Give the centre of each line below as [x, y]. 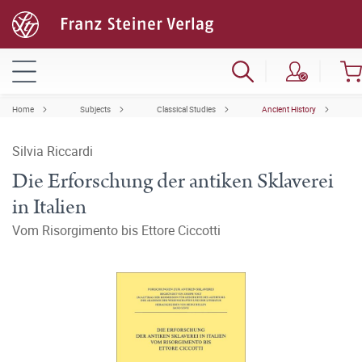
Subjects [95, 109]
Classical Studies [186, 109]
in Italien [49, 207]
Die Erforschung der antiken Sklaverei [173, 181]
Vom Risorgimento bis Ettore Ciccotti [116, 230]
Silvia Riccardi [53, 151]
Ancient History [289, 109]
